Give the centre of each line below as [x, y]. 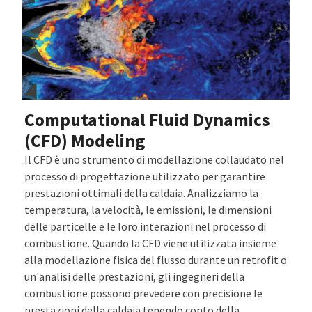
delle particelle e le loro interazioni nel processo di [146, 226]
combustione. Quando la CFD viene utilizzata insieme [151, 243]
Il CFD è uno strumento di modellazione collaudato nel [155, 159]
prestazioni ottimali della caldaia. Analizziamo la [142, 193]
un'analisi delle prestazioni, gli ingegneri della [135, 276]
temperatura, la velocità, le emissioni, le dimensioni [148, 209]
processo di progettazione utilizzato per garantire [145, 176]
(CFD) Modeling [85, 140]
